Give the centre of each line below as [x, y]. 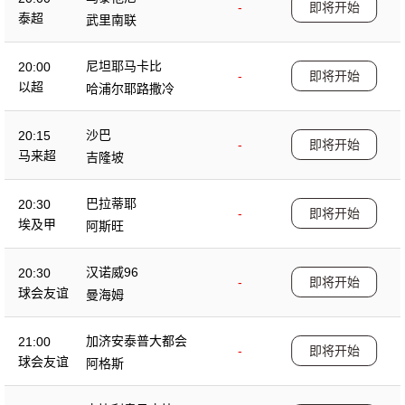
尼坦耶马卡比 [124, 66]
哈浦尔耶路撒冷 [130, 88]
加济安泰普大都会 [137, 340]
